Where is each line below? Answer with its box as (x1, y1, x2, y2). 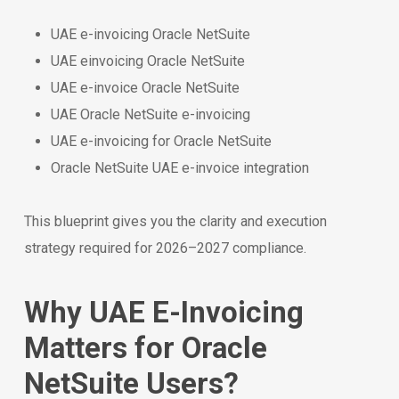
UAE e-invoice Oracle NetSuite (50, 79, 240, 96)
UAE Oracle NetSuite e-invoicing (50, 106, 250, 123)
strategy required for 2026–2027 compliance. (23, 240, 306, 256)
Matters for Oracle (23, 330, 267, 365)
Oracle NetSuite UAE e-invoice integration (50, 159, 309, 176)
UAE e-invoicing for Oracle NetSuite (50, 133, 272, 150)
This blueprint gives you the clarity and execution (23, 213, 327, 230)
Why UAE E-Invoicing (23, 295, 304, 330)
